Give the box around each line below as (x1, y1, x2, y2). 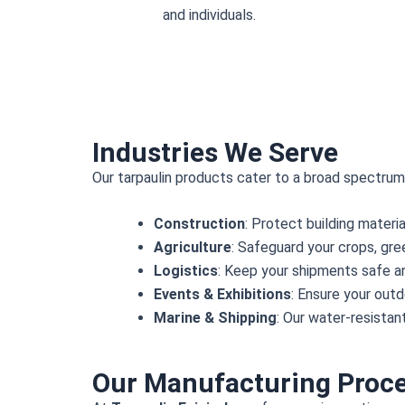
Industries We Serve (92, 136, 338, 168)
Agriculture (154, 239, 231, 257)
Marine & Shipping (154, 309, 277, 327)
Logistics (154, 262, 218, 280)
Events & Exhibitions (154, 286, 291, 304)
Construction (154, 215, 245, 233)
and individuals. (163, 5, 256, 24)
